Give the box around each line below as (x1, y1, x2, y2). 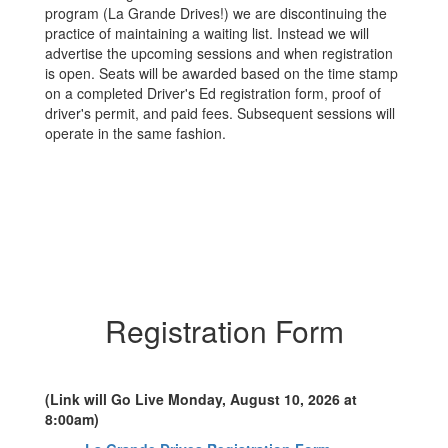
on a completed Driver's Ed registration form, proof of (45, 83, 381, 103)
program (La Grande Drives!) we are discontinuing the (45, 3, 387, 23)
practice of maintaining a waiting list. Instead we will (45, 23, 369, 43)
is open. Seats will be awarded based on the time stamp (45, 63, 398, 83)
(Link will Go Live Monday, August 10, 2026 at (45, 389, 357, 409)
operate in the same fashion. (45, 123, 230, 143)
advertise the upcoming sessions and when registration (45, 43, 393, 63)
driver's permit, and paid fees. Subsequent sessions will (45, 103, 395, 123)
